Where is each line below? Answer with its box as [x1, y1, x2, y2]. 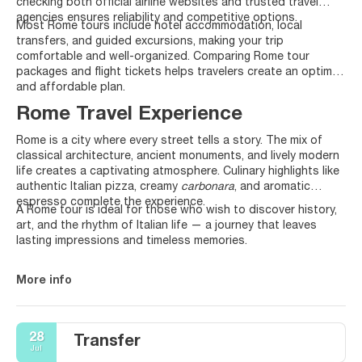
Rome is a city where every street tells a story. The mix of [16, 135, 322, 147]
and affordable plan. [16, 82, 125, 94]
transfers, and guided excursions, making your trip [16, 36, 284, 48]
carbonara [181, 181, 234, 193]
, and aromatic [234, 181, 310, 193]
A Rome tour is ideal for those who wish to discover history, [16, 204, 337, 217]
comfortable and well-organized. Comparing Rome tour [16, 51, 309, 63]
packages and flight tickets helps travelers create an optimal [16, 66, 341, 78]
